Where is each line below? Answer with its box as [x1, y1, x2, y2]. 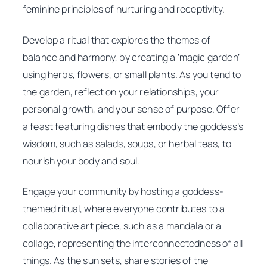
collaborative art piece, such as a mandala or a [23, 219, 222, 232]
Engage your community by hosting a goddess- [23, 184, 223, 198]
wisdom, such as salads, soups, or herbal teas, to [23, 136, 231, 150]
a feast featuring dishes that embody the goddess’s [23, 119, 244, 133]
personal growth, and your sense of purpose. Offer [23, 102, 240, 116]
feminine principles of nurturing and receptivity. [23, 2, 225, 16]
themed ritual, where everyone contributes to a [23, 201, 225, 215]
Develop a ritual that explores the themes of [23, 33, 211, 46]
